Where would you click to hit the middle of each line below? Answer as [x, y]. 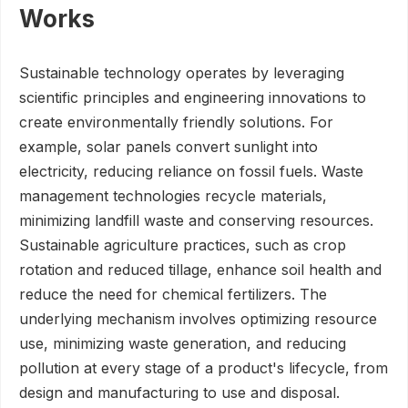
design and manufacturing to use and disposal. [179, 393]
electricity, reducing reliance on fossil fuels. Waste [191, 171]
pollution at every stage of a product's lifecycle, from [204, 368]
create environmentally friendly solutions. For [176, 122]
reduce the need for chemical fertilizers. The [173, 294]
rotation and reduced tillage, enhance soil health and [200, 270]
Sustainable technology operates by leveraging [182, 73]
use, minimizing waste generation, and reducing [183, 343]
